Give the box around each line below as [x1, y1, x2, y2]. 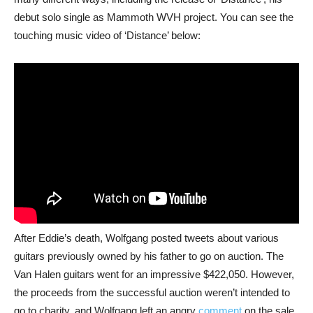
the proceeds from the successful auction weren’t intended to [14, 286, 290, 298]
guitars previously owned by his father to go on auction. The [14, 249, 284, 262]
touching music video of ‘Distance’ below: [14, 29, 201, 41]
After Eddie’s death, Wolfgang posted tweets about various [14, 231, 279, 244]
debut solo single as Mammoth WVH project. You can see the [14, 11, 293, 23]
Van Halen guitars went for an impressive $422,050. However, [14, 268, 294, 280]
